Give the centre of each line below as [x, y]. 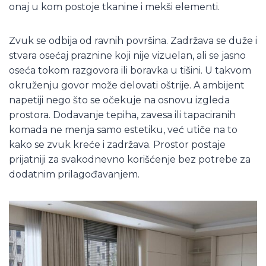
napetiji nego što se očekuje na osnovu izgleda [119, 100]
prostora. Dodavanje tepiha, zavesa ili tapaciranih [122, 115]
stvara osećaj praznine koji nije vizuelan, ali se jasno [127, 55]
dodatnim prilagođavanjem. [74, 174]
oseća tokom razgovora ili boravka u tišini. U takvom [130, 70]
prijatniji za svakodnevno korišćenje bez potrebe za [130, 159]
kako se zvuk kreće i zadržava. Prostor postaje [117, 144]
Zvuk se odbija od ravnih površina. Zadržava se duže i [133, 40]
